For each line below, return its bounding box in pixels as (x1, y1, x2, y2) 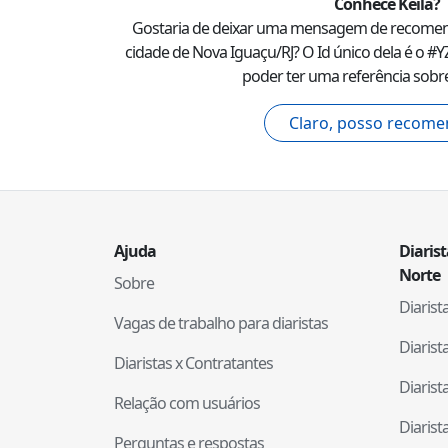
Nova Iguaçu (191, 41, 276, 64)
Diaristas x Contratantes (114, 352, 273, 375)
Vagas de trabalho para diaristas (114, 312, 328, 335)
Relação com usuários (114, 392, 260, 415)
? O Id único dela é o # (292, 41, 436, 64)
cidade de (124, 41, 192, 64)
